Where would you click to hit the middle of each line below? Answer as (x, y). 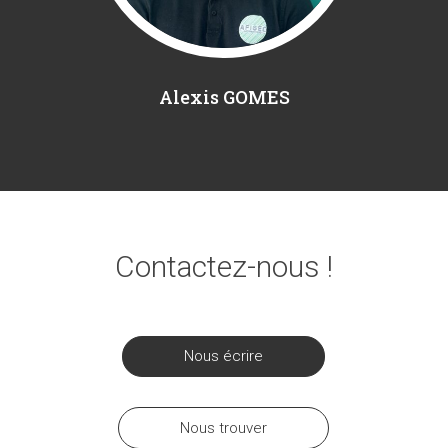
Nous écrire (224, 356)
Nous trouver (224, 427)
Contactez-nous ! (223, 267)
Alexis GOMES (224, 97)
